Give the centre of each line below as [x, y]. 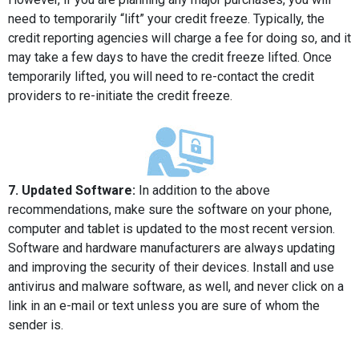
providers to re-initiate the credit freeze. [120, 96]
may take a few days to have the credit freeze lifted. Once [170, 57]
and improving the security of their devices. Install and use [171, 267]
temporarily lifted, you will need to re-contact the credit [161, 77]
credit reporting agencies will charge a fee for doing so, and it [179, 38]
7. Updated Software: [72, 190]
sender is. [36, 325]
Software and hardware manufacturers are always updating [171, 248]
